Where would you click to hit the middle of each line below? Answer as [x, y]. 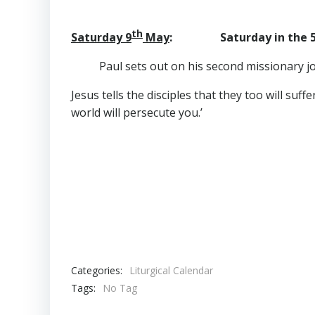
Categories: [97, 270]
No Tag [120, 288]
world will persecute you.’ [137, 113]
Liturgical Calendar [171, 271]
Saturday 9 [101, 38]
